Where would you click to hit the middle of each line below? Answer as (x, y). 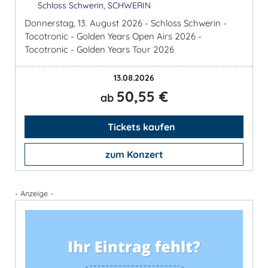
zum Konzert (134, 154)
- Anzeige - (34, 193)
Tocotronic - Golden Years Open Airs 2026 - (113, 36)
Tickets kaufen (140, 127)
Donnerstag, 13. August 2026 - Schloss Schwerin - (126, 23)
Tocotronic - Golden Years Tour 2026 (99, 49)
